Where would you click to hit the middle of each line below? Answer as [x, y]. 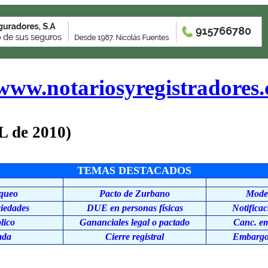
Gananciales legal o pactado [135, 222]
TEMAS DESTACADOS [134, 170]
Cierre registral [135, 237]
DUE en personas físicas [135, 208]
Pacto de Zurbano [135, 194]
